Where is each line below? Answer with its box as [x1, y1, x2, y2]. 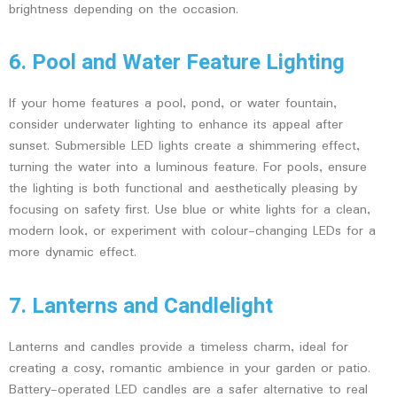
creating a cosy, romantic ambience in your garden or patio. [9, 357, 370, 379]
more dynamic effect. [9, 242, 136, 264]
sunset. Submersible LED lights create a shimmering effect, [9, 136, 360, 158]
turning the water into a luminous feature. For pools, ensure [9, 157, 367, 179]
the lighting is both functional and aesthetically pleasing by [9, 178, 357, 200]
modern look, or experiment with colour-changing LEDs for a [9, 221, 376, 243]
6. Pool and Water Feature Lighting [9, 47, 345, 79]
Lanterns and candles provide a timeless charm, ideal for [9, 336, 348, 358]
